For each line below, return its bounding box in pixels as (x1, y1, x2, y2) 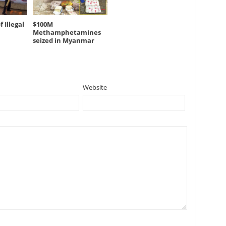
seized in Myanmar (33, 36, 95, 45)
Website (82, 83, 107, 92)
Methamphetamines (33, 28, 101, 37)
